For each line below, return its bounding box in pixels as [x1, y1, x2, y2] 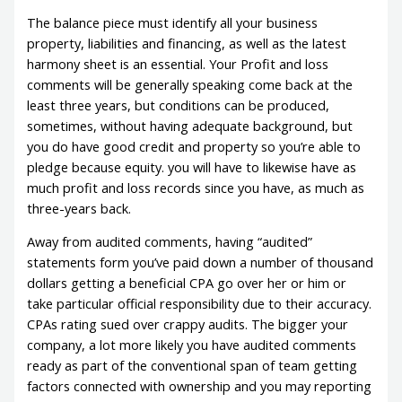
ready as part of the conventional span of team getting [27, 356, 358, 375]
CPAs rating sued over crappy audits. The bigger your [27, 315, 349, 334]
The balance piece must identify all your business [27, 13, 319, 31]
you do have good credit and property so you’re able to [27, 136, 362, 155]
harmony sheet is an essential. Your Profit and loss [27, 54, 329, 73]
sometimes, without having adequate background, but [27, 116, 354, 135]
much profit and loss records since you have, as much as [27, 178, 365, 197]
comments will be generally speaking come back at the [27, 74, 354, 93]
